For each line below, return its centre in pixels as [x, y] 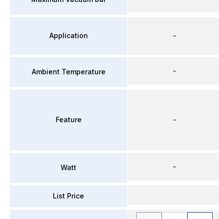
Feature [68, 120]
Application [68, 35]
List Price [68, 196]
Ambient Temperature [68, 72]
